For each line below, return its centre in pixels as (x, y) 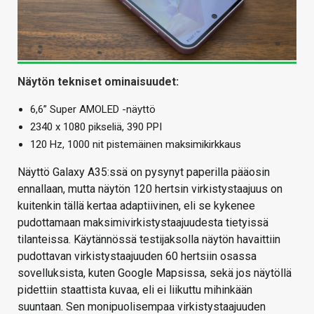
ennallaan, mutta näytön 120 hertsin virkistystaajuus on (150, 189)
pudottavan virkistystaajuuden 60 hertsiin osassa (137, 256)
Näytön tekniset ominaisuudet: (98, 81)
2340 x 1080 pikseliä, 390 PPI (96, 127)
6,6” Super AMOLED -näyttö (93, 109)
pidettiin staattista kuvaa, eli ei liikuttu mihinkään (135, 289)
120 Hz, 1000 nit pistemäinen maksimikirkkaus (136, 144)
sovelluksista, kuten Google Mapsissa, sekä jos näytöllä (155, 273)
